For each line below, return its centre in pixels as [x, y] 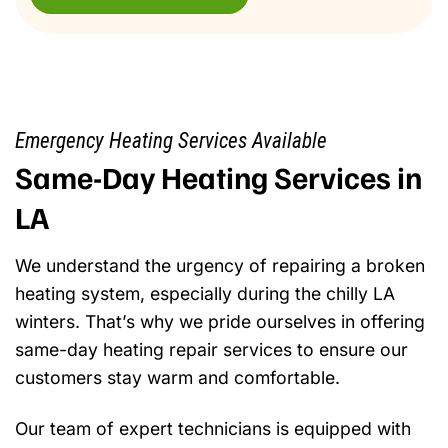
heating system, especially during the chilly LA [205, 293]
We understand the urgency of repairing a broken [220, 265]
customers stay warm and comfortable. [177, 377]
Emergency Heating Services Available [171, 140]
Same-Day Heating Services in [218, 176]
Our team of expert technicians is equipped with [213, 428]
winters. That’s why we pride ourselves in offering [220, 321]
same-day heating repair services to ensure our [211, 349]
